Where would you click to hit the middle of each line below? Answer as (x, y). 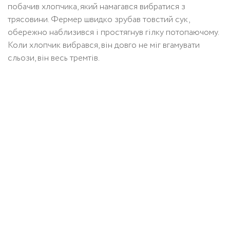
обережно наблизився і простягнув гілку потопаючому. (113, 33)
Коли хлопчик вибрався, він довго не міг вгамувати (104, 46)
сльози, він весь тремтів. (54, 59)
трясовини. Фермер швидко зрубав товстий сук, (99, 20)
